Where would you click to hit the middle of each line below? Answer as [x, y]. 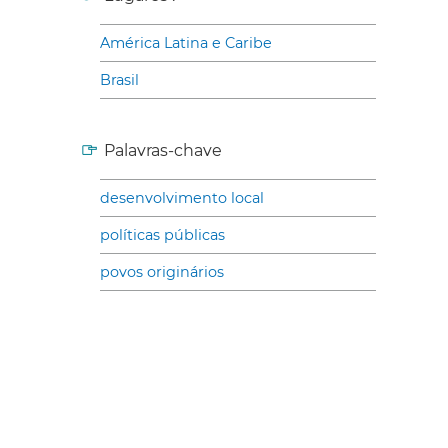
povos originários [162, 271]
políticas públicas [162, 234]
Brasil [119, 79]
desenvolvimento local [182, 197]
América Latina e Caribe [186, 42]
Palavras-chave [163, 150]
